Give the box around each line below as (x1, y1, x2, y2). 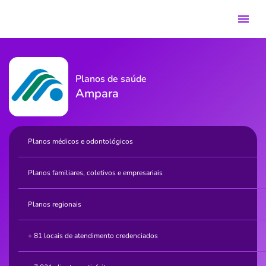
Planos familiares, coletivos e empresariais (28, 168, 163, 178)
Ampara (75, 85, 119, 102)
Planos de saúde (75, 72, 147, 85)
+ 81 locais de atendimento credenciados (28, 231, 158, 240)
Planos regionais (28, 199, 81, 209)
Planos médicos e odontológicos (28, 137, 133, 146)
